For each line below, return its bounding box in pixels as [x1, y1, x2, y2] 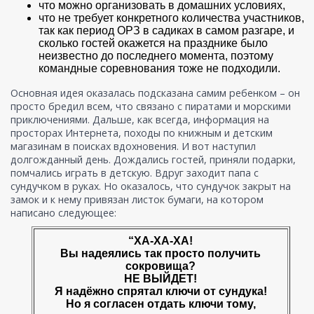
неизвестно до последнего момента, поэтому [39, 50, 273, 62]
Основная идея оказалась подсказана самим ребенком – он [11, 86, 300, 100]
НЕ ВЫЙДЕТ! [124, 273, 197, 285]
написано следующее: [11, 206, 116, 220]
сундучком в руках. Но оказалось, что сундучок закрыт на [11, 179, 291, 193]
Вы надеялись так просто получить [60, 247, 261, 260]
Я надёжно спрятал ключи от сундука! [54, 285, 267, 298]
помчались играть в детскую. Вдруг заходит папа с [11, 166, 259, 180]
